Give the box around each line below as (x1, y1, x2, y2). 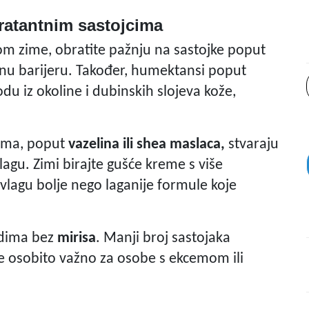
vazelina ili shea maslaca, (68, 137, 225, 153)
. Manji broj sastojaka (96, 230, 230, 247)
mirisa (57, 230, 96, 247)
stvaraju (225, 137, 279, 153)
